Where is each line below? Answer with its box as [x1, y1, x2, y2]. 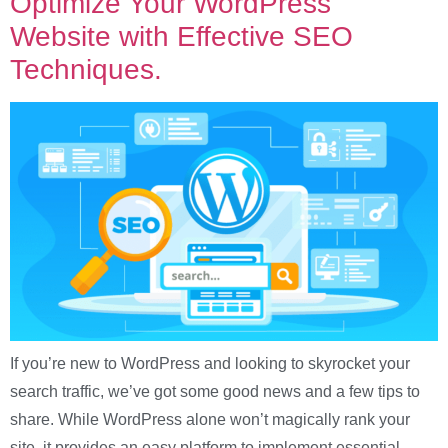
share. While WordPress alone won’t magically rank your [10, 411, 410, 429]
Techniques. [10, 53, 162, 85]
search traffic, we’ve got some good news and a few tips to [10, 383, 420, 401]
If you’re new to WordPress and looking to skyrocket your [10, 355, 410, 373]
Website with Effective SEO [10, 20, 353, 52]
